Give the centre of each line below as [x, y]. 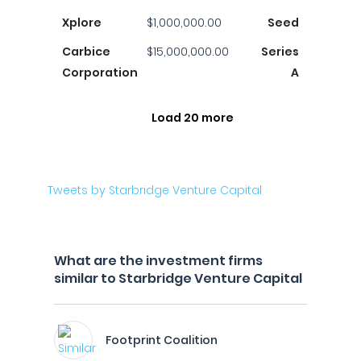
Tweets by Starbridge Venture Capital [155, 190]
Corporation [100, 73]
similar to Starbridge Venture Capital [178, 278]
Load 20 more [193, 118]
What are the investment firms [158, 261]
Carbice [86, 52]
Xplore [82, 23]
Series [280, 52]
